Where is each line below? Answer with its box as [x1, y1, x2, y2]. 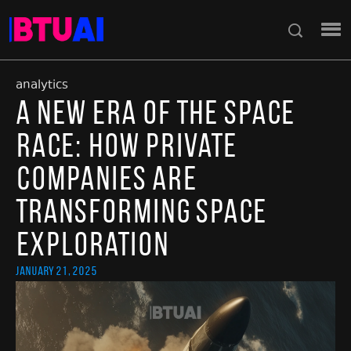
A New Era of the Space [16, 94, 295, 130]
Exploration [16, 226, 168, 262]
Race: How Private [16, 127, 237, 163]
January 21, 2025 [16, 263, 97, 277]
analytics [16, 76, 68, 95]
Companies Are [16, 160, 197, 196]
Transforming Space [16, 193, 266, 229]
